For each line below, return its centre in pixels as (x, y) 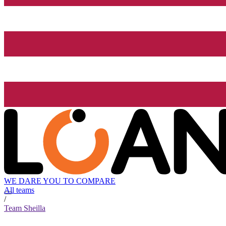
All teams (19, 190)
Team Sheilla (25, 208)
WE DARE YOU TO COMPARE (60, 181)
